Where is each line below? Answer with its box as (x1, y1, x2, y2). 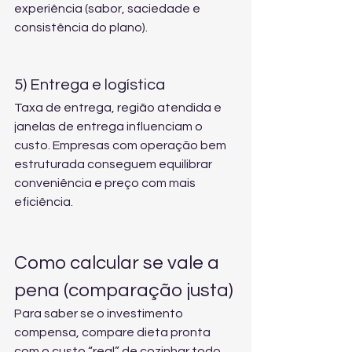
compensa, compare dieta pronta (14, 326, 213, 339)
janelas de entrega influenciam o (14, 120, 205, 133)
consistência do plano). (14, 21, 148, 34)
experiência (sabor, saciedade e (14, 2, 203, 15)
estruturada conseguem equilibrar (14, 158, 214, 170)
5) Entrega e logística (14, 77, 165, 93)
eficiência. (14, 196, 73, 208)
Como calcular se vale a (14, 253, 223, 273)
